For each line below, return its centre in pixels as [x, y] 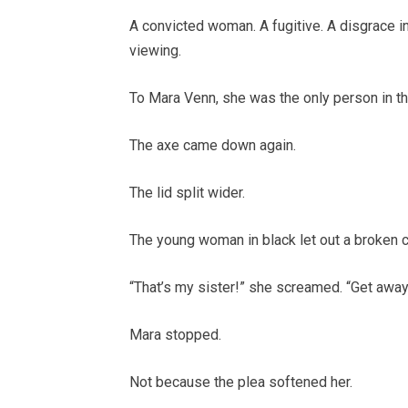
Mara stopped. [175, 335]
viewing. [155, 51]
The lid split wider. [187, 193]
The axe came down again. [213, 146]
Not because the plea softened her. [241, 382]
